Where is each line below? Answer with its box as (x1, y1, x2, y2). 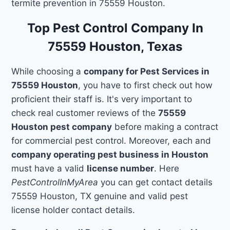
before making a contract (112, 121, 219, 132)
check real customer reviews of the (11, 107, 159, 118)
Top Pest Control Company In (27, 20, 203, 35)
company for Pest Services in (84, 66, 210, 76)
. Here (154, 163, 180, 174)
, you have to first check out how (78, 80, 213, 90)
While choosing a (11, 66, 84, 76)
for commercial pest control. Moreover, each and (11, 135, 212, 146)
